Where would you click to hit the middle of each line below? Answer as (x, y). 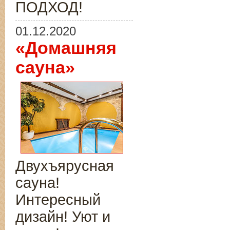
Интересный (58, 200)
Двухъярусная (65, 166)
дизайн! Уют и (63, 217)
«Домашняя (66, 48)
